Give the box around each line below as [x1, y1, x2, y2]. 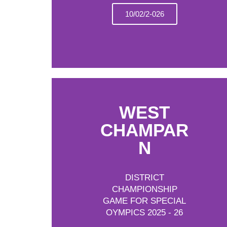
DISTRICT [125, 173, 164, 182]
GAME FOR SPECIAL [103, 196, 186, 206]
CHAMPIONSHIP [111, 184, 177, 194]
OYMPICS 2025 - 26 [106, 208, 183, 217]
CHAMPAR [100, 120, 189, 140]
